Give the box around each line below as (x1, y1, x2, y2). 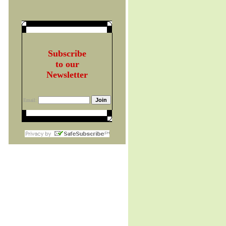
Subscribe (48, 48, 86, 59)
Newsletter (46, 69, 88, 80)
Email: (23, 97, 37, 103)
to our (55, 59, 79, 69)
